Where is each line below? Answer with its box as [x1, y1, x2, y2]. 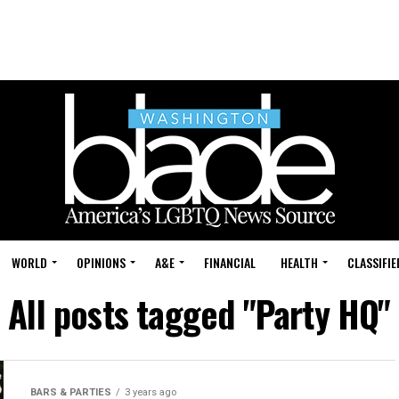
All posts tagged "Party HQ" [8, 287, 391, 340]
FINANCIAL [204, 253, 256, 272]
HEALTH [281, 253, 318, 272]
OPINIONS [77, 253, 126, 272]
